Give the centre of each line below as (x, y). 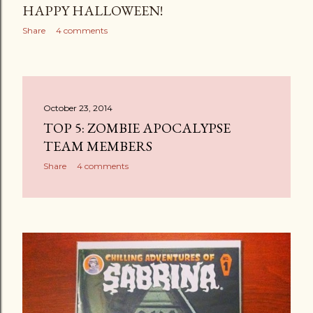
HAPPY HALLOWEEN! (93, 11)
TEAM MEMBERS (98, 146)
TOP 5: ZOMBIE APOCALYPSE (137, 128)
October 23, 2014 (78, 108)
